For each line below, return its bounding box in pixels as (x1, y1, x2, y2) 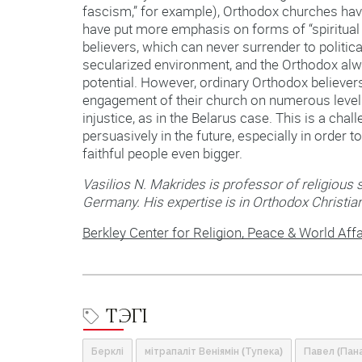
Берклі (91, 346, 124, 358)
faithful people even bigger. (82, 144, 242, 163)
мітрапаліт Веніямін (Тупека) (145, 346, 283, 358)
